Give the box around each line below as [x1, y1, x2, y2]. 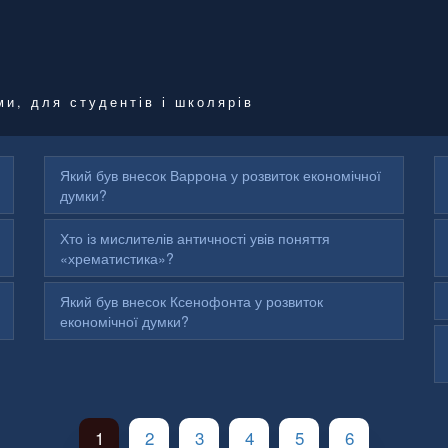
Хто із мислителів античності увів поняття [60, 227, 330, 248]
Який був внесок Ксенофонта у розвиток [60, 290, 323, 311]
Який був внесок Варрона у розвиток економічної [60, 164, 381, 185]
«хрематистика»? [60, 247, 174, 268]
